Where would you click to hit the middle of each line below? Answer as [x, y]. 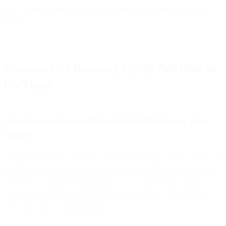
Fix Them [27, 84]
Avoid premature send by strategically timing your [105, 120]
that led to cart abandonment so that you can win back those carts [107, 10]
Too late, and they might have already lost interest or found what [106, 195]
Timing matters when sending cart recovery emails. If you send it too [113, 159]
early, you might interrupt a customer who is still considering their [108, 171]
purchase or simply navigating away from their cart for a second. [106, 183]
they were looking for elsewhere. [57, 207]
